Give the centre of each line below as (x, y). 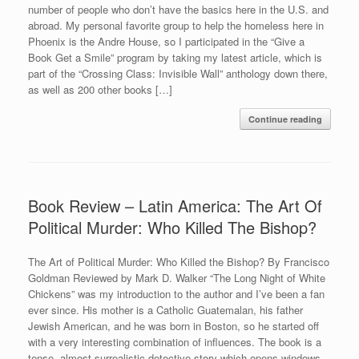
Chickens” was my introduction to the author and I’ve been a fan (176, 293)
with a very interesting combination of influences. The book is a (175, 341)
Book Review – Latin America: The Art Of (175, 205)
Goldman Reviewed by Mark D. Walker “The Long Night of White (177, 277)
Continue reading (285, 119)
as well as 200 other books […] (100, 89)
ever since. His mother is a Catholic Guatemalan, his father (165, 309)
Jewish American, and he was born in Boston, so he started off (173, 325)
